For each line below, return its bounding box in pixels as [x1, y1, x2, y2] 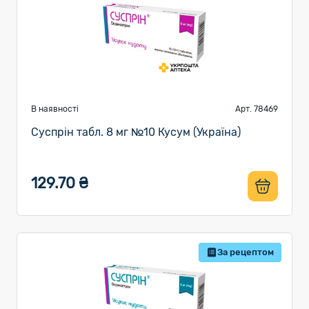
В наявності [31, 104, 79, 114]
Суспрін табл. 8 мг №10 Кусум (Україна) [31, 126, 241, 139]
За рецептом [217, 247, 274, 257]
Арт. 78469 [235, 104, 278, 114]
